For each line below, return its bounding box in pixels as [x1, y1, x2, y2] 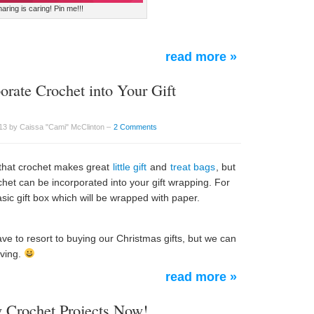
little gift [113, 161, 146, 172]
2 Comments [114, 123, 157, 131]
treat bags [170, 161, 215, 172]
